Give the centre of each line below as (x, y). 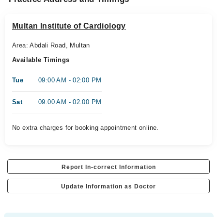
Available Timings (41, 60)
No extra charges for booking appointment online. (85, 128)
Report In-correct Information (108, 167)
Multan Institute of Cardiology (69, 26)
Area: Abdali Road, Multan (51, 45)
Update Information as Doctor (108, 186)
